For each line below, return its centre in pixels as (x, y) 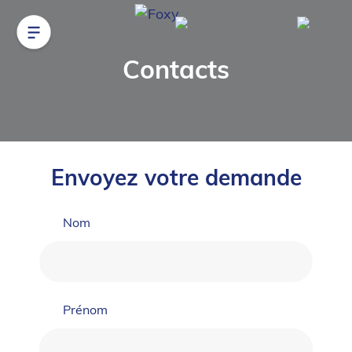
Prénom (85, 311)
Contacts (176, 72)
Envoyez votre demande (176, 180)
